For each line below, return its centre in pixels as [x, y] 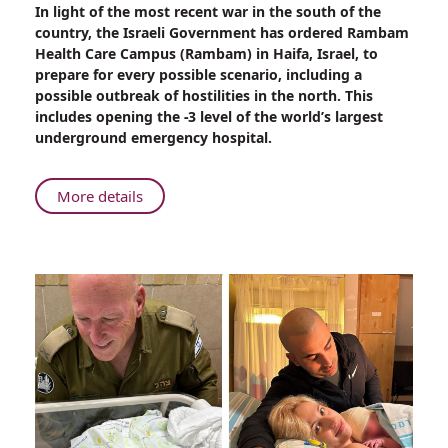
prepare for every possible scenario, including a [198, 75]
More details [100, 196]
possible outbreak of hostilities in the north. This [204, 96]
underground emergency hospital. [153, 138]
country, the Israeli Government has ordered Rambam [222, 33]
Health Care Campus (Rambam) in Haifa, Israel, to [206, 54]
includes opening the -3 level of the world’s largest [209, 117]
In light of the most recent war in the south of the [208, 12]
